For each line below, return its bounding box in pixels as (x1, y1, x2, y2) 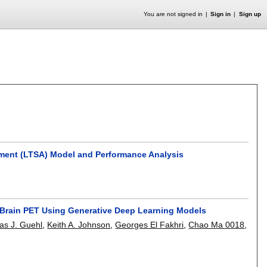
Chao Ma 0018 (188, 220, 245, 230)
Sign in (210, 11, 231, 17)
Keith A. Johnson (47, 220, 111, 230)
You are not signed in (143, 11, 203, 17)
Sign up (238, 11, 261, 17)
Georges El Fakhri (115, 220, 184, 230)
